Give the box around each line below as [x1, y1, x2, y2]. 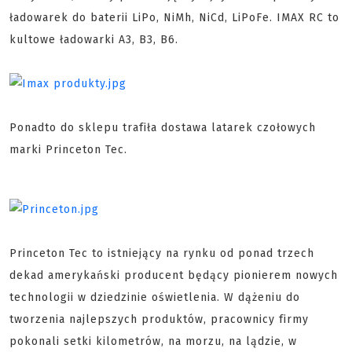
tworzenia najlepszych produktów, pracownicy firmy [9, 313, 309, 326]
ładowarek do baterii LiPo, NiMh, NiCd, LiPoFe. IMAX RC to [9, 11, 339, 24]
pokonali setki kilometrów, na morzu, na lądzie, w [9, 335, 297, 348]
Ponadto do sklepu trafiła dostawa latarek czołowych [9, 121, 316, 134]
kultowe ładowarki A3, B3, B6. [9, 33, 178, 46]
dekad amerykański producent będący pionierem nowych [9, 269, 338, 282]
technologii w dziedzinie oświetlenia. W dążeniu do [9, 291, 300, 304]
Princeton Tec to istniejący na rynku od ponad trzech [9, 247, 314, 260]
